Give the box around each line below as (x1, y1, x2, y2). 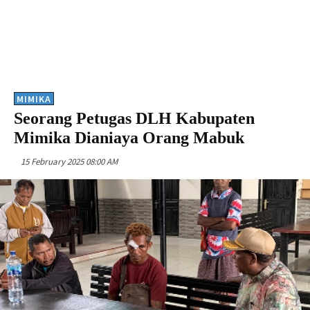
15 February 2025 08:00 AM (21, 155, 118, 167)
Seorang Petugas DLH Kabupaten (14, 109, 255, 127)
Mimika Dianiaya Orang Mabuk (14, 128, 244, 147)
